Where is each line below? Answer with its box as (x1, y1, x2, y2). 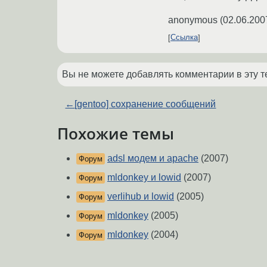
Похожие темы (57, 123, 174, 144)
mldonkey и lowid (107, 172, 181, 183)
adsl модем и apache (107, 153, 198, 164)
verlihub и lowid (107, 191, 174, 202)
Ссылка (170, 33, 198, 42)
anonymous (168, 14, 218, 25)
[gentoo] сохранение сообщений (74, 98, 216, 109)
